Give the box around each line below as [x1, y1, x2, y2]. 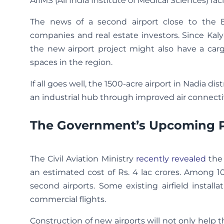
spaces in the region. [30, 57, 112, 67]
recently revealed [135, 154, 206, 164]
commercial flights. [30, 194, 106, 204]
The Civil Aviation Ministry [30, 154, 136, 164]
